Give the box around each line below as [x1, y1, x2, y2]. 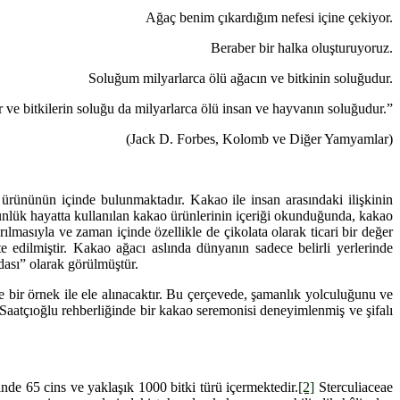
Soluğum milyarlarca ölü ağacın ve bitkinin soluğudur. [88, 70, 393, 86]
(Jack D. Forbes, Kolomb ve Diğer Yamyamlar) [126, 130, 393, 146]
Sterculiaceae [314, 379, 394, 395]
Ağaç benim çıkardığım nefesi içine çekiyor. [146, 9, 393, 25]
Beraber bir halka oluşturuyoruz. [211, 39, 393, 55]
